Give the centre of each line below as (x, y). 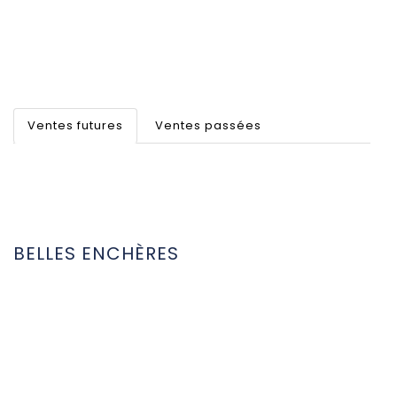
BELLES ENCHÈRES (96, 254)
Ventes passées (208, 126)
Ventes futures (75, 126)
